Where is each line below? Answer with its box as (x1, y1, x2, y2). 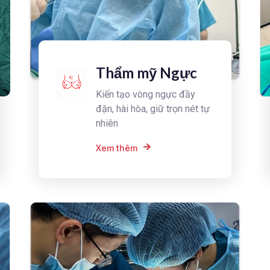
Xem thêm (96, 142, 138, 153)
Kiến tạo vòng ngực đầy (96, 89, 196, 101)
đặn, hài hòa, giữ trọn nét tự (96, 103, 210, 115)
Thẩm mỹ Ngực (96, 64, 198, 82)
